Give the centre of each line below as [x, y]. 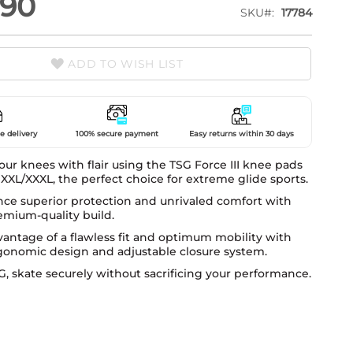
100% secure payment [117, 134]
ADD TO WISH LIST [126, 64]
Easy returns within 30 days [241, 134]
